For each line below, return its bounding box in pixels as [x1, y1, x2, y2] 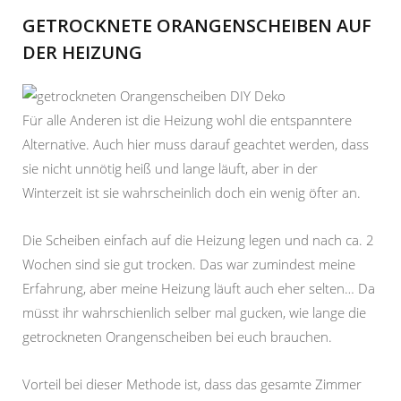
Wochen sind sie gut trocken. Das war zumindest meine [22, 255, 355, 274]
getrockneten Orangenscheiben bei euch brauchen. [22, 328, 332, 346]
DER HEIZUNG [22, 40, 142, 65]
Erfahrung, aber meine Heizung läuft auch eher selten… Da [22, 279, 375, 298]
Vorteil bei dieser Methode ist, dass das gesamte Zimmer [22, 375, 362, 394]
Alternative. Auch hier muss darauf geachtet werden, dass [22, 135, 369, 154]
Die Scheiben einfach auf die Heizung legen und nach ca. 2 [22, 231, 374, 250]
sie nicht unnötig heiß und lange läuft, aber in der [22, 159, 318, 178]
